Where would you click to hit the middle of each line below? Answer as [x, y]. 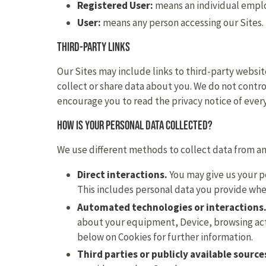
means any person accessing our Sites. [182, 23]
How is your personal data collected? [135, 126]
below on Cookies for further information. [165, 237]
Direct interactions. [122, 175]
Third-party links [94, 47]
